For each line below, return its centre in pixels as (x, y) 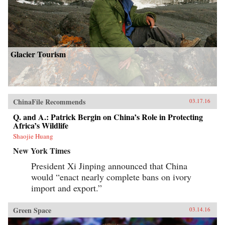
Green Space (32, 210)
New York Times (42, 150)
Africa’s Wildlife (41, 125)
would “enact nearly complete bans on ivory (111, 177)
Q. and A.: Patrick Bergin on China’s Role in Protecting (108, 117)
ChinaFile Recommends (49, 101)
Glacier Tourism (38, 54)
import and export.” (67, 188)
